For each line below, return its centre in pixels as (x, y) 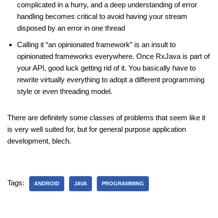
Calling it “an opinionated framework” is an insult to (96, 45)
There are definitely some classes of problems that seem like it (106, 118)
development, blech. (39, 141)
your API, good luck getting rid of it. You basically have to (106, 68)
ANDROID (47, 183)
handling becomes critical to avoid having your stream (102, 16)
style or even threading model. (65, 91)
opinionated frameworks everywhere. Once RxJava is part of (113, 56)
